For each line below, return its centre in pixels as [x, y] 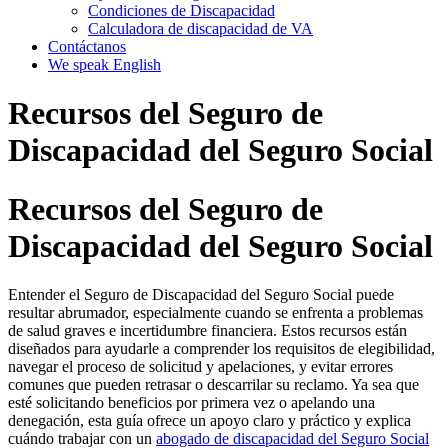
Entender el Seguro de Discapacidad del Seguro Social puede [201, 295]
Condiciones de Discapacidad [181, 10]
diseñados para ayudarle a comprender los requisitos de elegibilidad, [221, 349]
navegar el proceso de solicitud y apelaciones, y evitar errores [200, 367]
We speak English [104, 64]
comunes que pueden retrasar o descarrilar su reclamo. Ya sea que [213, 385]
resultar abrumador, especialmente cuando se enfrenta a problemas [215, 313]
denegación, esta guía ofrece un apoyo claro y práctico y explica [209, 421]
